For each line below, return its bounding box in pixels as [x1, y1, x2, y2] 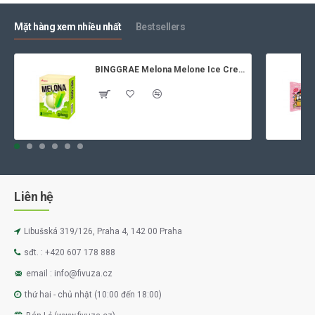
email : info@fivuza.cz [26, 269, 112, 279]
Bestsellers [135, 20, 185, 32]
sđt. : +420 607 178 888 [24, 247, 115, 258]
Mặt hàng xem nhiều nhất [14, 20, 122, 32]
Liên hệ [14, 189, 53, 205]
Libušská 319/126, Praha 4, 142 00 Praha [24, 226, 182, 237]
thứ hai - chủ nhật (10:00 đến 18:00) [25, 290, 162, 300]
